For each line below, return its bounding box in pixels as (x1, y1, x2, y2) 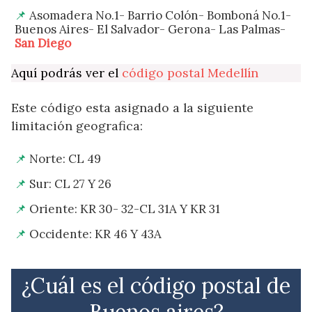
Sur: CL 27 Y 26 (29, 175, 111, 192)
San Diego (15, 35, 71, 51)
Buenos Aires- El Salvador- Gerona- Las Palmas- (15, 21, 286, 37)
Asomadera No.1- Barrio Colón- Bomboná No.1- (29, 7, 291, 23)
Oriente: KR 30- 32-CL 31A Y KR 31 (29, 201, 220, 217)
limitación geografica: (11, 117, 143, 134)
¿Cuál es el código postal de (22, 272, 290, 299)
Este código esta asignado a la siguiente (11, 99, 253, 116)
